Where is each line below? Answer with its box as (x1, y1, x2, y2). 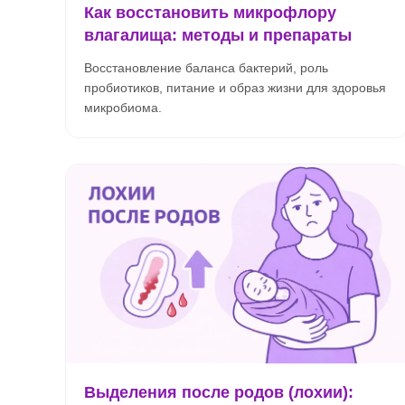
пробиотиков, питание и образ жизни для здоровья (84, 80, 386, 95)
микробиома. (84, 100, 162, 115)
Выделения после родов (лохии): (84, 383, 353, 401)
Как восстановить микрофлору (84, 4, 336, 22)
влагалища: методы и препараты (84, 26, 352, 44)
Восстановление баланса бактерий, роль (84, 61, 328, 75)
